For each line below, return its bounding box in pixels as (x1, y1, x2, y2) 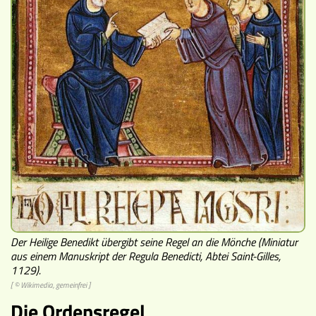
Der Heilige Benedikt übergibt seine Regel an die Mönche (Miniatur (11, 233, 298, 250)
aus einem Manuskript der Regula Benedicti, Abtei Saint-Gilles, (11, 247, 281, 265)
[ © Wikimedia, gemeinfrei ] (11, 279, 90, 291)
